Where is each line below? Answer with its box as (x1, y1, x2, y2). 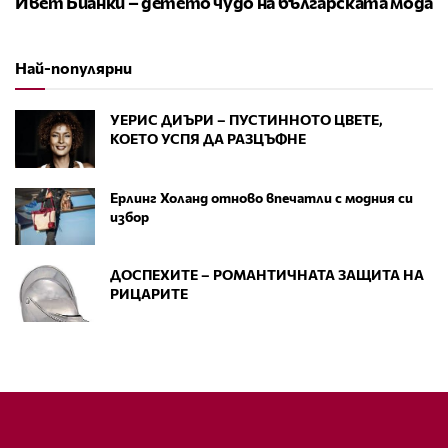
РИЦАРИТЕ (110, 284, 188, 302)
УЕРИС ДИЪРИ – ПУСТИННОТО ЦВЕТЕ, (110, 111, 383, 129)
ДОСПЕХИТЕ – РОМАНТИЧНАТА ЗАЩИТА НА (110, 265, 424, 283)
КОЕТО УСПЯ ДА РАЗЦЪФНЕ (110, 130, 306, 148)
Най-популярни (15, 58, 132, 78)
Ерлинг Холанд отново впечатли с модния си (110, 188, 413, 206)
